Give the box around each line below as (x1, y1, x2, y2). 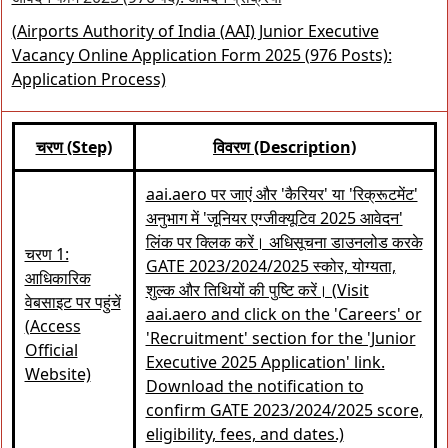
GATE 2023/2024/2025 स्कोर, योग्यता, (145, 255, 396, 277)
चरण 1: (24, 243, 69, 265)
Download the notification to (145, 375, 364, 397)
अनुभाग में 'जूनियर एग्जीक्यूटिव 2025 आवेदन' (145, 207, 403, 229)
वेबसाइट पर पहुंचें (24, 291, 121, 313)
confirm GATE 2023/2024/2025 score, (145, 399, 423, 421)
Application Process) (11, 68, 166, 90)
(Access (24, 315, 81, 337)
